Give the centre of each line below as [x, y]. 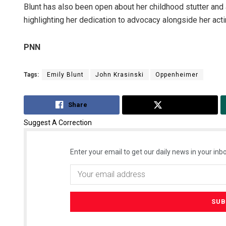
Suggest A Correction [58, 122]
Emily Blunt [65, 75]
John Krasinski [120, 75]
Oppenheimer [177, 75]
